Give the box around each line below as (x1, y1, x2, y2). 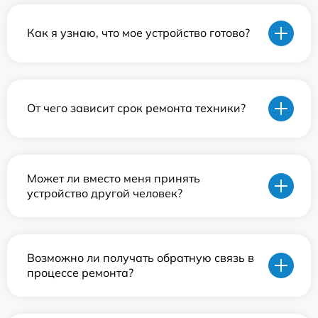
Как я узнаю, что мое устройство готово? (27, 26, 250, 40)
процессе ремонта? (27, 265, 133, 280)
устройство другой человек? (27, 185, 182, 200)
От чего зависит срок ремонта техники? (27, 101, 246, 116)
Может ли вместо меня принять (27, 170, 200, 185)
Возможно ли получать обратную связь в (27, 250, 254, 265)
